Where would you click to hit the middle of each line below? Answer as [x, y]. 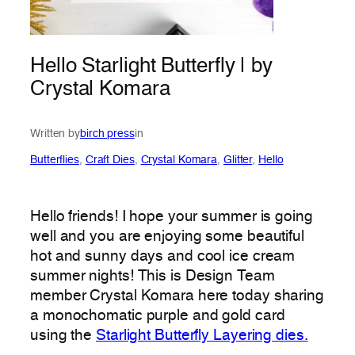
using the [63, 336]
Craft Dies [110, 160]
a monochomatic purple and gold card [158, 316]
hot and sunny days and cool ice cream [163, 256]
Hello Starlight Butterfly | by [151, 67]
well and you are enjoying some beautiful [167, 237]
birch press [107, 134]
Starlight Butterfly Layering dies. [202, 336]
